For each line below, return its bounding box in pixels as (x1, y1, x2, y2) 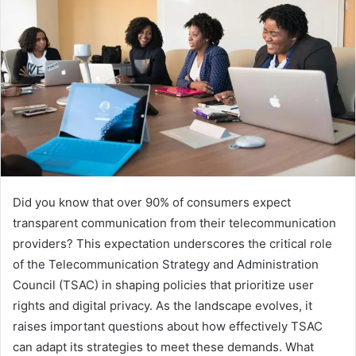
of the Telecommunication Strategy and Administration (13, 257, 319, 273)
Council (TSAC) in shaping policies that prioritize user (13, 277, 314, 293)
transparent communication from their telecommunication (13, 215, 336, 231)
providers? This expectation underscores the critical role (13, 236, 332, 252)
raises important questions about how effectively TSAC (13, 319, 323, 335)
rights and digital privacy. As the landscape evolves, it (13, 298, 312, 314)
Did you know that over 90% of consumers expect (13, 195, 291, 211)
